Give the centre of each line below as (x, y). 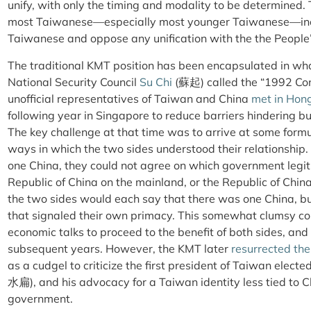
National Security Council (74, 82)
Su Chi (156, 82)
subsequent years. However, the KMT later (119, 248)
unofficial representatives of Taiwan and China (129, 98)
